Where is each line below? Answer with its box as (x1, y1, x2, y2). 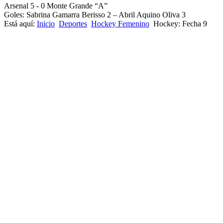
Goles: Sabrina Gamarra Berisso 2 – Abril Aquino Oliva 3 (4, 10, 186, 19)
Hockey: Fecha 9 (153, 19, 207, 28)
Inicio (37, 19, 55, 28)
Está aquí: (4, 19, 37, 28)
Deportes (59, 19, 87, 28)
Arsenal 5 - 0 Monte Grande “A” (4, 1, 108, 10)
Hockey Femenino (91, 19, 149, 28)
